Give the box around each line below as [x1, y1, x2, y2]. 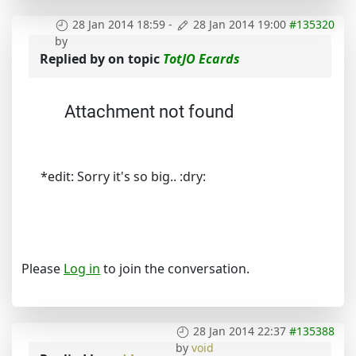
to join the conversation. [100, 260, 250, 278]
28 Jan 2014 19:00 [193, 16, 286, 32]
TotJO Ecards [163, 50, 240, 68]
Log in [64, 260, 100, 278]
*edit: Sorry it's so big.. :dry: [41, 168, 206, 186]
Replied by [40, 50, 108, 68]
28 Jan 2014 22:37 [193, 323, 286, 339]
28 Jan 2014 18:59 [72, 16, 165, 32]
